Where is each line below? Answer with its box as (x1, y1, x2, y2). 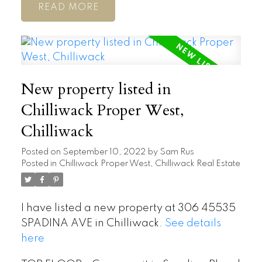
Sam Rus (159, 147, 194, 156)
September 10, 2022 (62, 147, 146, 156)
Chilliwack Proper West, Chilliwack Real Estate (58, 159, 240, 168)
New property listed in (20, 78, 171, 100)
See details (164, 218, 221, 229)
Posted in (20, 159, 57, 168)
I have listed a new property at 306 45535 (20, 202, 236, 213)
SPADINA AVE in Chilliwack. (20, 218, 165, 229)
